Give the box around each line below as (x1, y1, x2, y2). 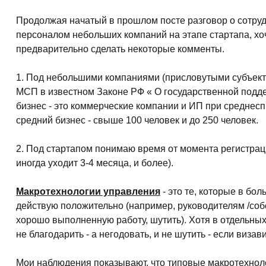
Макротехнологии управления (16, 186, 160, 197)
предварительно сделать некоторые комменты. (16, 44, 224, 54)
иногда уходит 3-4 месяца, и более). (16, 158, 173, 168)
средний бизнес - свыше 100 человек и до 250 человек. (16, 115, 258, 125)
